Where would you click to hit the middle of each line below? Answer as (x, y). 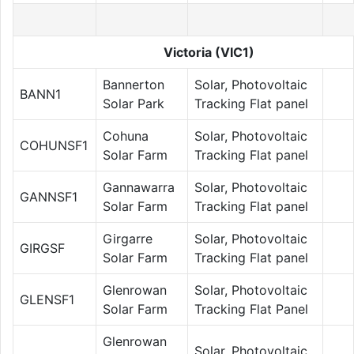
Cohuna (126, 136)
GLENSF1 (47, 299)
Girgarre (128, 238)
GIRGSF (42, 248)
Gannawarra (139, 187)
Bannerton (134, 84)
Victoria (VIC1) (209, 52)
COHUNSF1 (54, 145)
